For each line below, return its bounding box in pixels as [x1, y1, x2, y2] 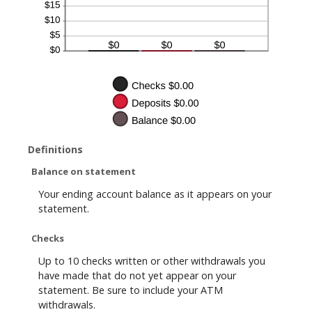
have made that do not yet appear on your [38, 269, 236, 283]
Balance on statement [31, 164, 136, 178]
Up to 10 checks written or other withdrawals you [38, 254, 265, 268]
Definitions [28, 142, 83, 156]
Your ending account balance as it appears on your [38, 187, 272, 201]
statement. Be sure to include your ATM [38, 283, 223, 297]
